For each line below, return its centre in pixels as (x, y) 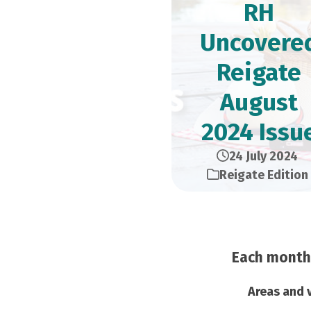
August (259, 102)
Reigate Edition (263, 175)
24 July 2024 (263, 156)
